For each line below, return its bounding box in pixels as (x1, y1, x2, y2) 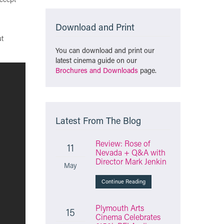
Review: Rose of (95, 138, 150, 148)
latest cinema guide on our (55, 55, 137, 65)
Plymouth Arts (95, 202, 144, 213)
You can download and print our (55, 45, 154, 55)
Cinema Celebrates (95, 211, 160, 222)
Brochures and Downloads (55, 65, 138, 75)
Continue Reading (101, 178, 145, 185)
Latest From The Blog (55, 114, 141, 126)
